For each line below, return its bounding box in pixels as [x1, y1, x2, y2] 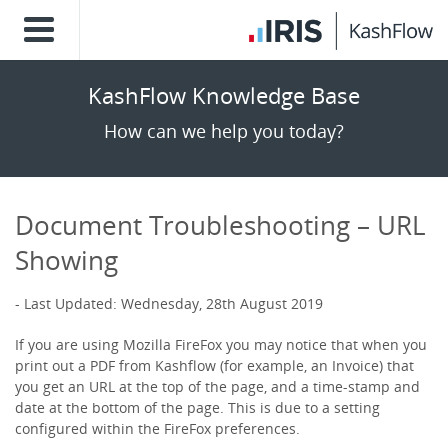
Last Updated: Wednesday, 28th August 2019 [24, 294, 323, 313]
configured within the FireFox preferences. [15, 419, 300, 438]
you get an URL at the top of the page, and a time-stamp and [15, 377, 420, 396]
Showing [15, 242, 118, 278]
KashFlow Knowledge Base [88, 80, 360, 110]
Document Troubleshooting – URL [15, 207, 426, 243]
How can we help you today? [104, 119, 344, 143]
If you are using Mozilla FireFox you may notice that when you [15, 335, 427, 354]
